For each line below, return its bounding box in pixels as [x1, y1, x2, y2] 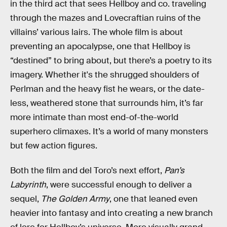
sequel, [10, 194, 41, 205]
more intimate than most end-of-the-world [10, 111, 178, 123]
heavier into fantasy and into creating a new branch [10, 208, 213, 219]
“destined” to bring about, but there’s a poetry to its [10, 55, 212, 66]
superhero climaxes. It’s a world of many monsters [10, 126, 208, 137]
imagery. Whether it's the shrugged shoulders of [10, 69, 199, 80]
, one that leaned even [109, 194, 198, 205]
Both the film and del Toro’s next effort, [10, 165, 164, 176]
